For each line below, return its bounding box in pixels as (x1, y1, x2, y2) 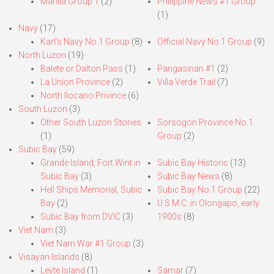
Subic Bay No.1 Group (157, 185, 242, 195)
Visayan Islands (18, 252, 80, 262)
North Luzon (18, 50, 66, 61)
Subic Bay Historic (157, 158, 228, 168)
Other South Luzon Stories (40, 117, 141, 128)
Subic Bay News (157, 171, 220, 182)
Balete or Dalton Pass (40, 64, 123, 74)
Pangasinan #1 (157, 64, 215, 74)
